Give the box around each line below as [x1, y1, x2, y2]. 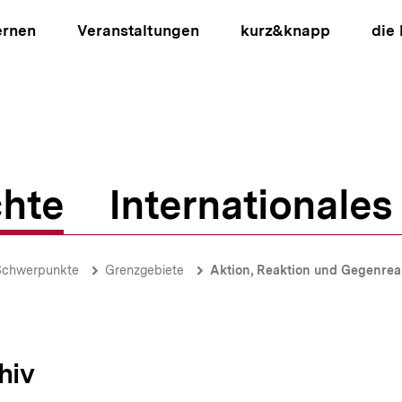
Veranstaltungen [77, 22, 199, 39]
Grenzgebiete [105, 263, 184, 277]
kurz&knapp [240, 22, 330, 39]
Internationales [109, 180, 392, 229]
